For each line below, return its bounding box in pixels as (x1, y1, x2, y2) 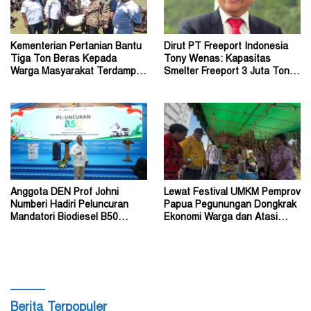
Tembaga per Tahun (164, 80, 254, 90)
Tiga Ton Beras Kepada (10, 55, 117, 65)
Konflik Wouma (10, 80, 76, 90)
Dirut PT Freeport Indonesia (164, 42, 288, 53)
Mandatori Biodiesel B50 (10, 213, 118, 224)
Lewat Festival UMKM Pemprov (164, 188, 301, 199)
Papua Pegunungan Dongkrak (164, 201, 296, 211)
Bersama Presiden (10, 226, 92, 236)
